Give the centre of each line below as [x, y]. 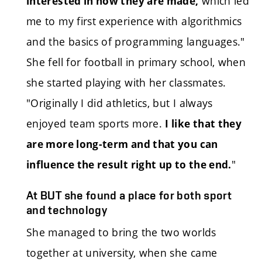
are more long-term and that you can [122, 144]
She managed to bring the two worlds [121, 232]
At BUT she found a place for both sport [129, 195]
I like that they [204, 124]
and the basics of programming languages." [136, 42]
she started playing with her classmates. [126, 83]
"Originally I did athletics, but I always [120, 103]
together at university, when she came [122, 253]
